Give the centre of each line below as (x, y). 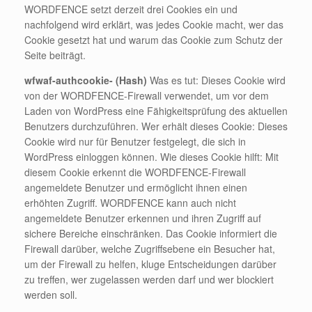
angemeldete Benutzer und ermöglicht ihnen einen (136, 188)
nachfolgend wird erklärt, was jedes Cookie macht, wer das (154, 25)
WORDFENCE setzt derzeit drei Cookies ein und (131, 9)
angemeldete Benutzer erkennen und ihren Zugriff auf (143, 218)
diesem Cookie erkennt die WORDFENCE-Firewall (135, 172)
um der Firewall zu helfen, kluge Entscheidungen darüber (150, 264)
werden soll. (51, 295)
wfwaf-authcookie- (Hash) (87, 80)
